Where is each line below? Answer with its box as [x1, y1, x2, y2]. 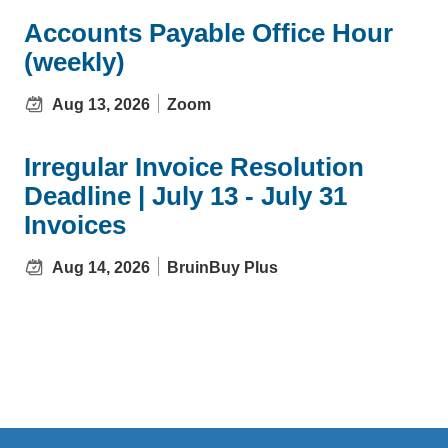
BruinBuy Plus [167, 258, 278, 276]
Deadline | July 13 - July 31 [24, 180, 347, 211]
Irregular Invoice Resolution [24, 151, 364, 182]
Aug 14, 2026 [52, 258, 150, 276]
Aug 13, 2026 [52, 95, 150, 113]
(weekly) [24, 46, 125, 77]
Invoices [24, 209, 126, 240]
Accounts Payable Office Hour [24, 17, 393, 48]
